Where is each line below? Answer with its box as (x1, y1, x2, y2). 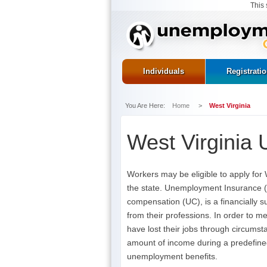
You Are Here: (125, 101, 172, 109)
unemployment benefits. (127, 251, 218, 261)
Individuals (143, 66, 184, 76)
